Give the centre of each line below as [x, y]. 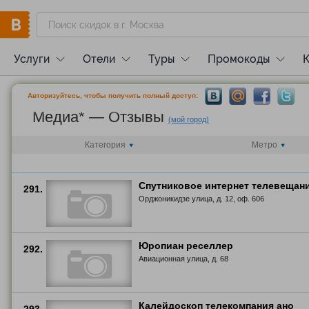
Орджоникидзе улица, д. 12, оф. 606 [201, 199]
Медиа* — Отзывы [98, 117]
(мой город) [189, 119]
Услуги [32, 59]
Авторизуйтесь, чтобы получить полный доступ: [113, 96]
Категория [105, 145]
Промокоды [239, 59]
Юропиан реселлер [186, 246]
